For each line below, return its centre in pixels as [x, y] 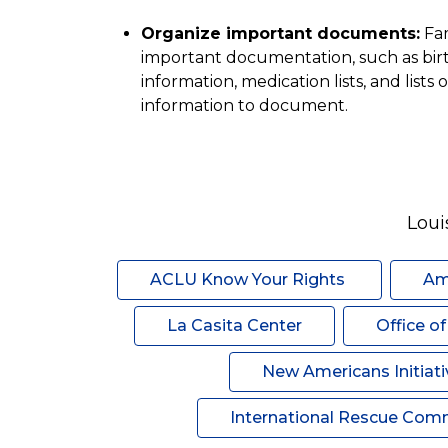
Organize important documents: [280, 33]
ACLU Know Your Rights [249, 279]
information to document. [244, 105]
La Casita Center [234, 325]
